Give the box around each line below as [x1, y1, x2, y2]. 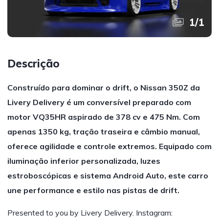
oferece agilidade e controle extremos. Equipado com [7, 141, 212, 151]
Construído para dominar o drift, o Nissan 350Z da [7, 83, 200, 92]
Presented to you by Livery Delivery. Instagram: [7, 208, 173, 218]
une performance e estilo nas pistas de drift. [7, 185, 179, 195]
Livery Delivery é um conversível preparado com [7, 97, 191, 107]
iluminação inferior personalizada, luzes [7, 156, 160, 166]
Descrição [7, 57, 60, 70]
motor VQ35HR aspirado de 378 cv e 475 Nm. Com [7, 112, 200, 122]
